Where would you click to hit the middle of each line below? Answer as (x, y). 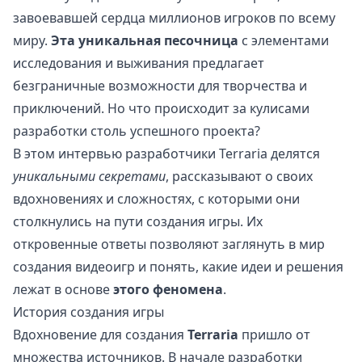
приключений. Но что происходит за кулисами (161, 109)
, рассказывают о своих (239, 177)
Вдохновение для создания (100, 335)
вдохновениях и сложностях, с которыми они (156, 199)
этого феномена (168, 290)
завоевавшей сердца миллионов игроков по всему (174, 18)
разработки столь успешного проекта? (137, 131)
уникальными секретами (89, 177)
